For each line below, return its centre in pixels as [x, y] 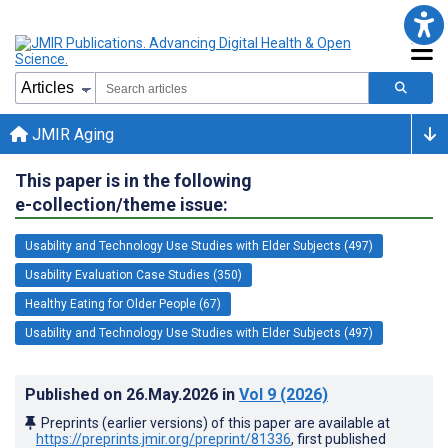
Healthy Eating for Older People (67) [123, 303]
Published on [75, 394]
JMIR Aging [71, 134]
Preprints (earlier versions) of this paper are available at [215, 422]
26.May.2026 [174, 394]
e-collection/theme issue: [121, 204]
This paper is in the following [133, 180]
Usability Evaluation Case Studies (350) [133, 274]
